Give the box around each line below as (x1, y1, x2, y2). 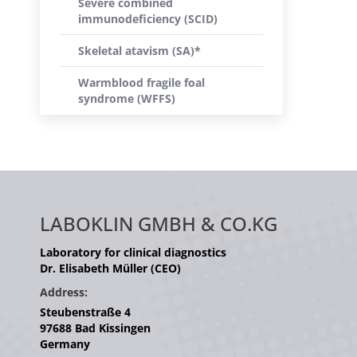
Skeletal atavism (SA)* (78, 43, 201, 58)
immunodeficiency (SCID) (78, 11, 218, 26)
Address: (40, 284, 88, 300)
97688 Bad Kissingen (40, 320, 151, 335)
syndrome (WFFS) (78, 91, 175, 106)
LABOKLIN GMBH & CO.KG (40, 210, 277, 237)
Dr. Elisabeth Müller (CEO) (40, 261, 181, 276)
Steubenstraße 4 (40, 304, 131, 320)
